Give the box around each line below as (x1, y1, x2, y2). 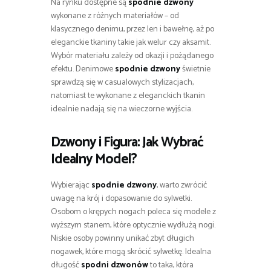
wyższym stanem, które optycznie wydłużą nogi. (51, 218, 215, 233)
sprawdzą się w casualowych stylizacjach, (51, 76, 194, 90)
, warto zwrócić (157, 178, 207, 193)
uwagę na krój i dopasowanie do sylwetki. (51, 192, 192, 206)
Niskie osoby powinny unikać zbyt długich (51, 232, 194, 246)
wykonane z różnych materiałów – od (51, 9, 179, 24)
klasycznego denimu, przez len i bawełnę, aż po (51, 22, 214, 37)
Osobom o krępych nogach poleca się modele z (51, 205, 216, 220)
